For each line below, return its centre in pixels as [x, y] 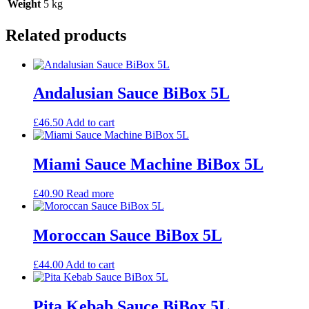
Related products [66, 35]
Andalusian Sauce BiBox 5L [131, 93]
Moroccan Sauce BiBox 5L [128, 236]
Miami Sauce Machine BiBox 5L [148, 165]
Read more [90, 194]
